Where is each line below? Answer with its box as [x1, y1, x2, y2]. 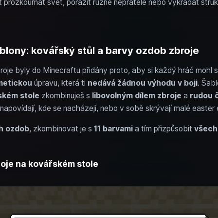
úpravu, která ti [32, 78, 88, 88]
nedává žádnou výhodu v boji [87, 78, 198, 88]
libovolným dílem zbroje [91, 91, 182, 100]
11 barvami [93, 124, 133, 133]
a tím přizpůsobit [132, 124, 194, 133]
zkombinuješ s [39, 91, 92, 100]
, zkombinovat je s [29, 124, 94, 133]
